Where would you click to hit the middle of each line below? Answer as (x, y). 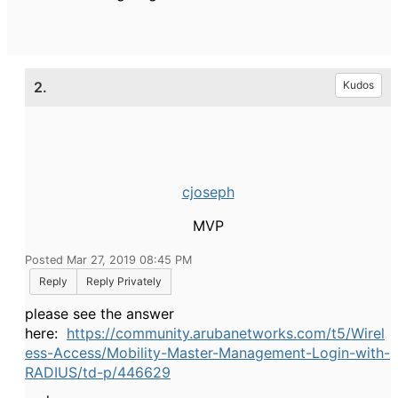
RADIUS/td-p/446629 (98, 372)
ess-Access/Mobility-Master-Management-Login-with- (207, 353)
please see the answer (99, 314)
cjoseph (208, 192)
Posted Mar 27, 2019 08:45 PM (108, 260)
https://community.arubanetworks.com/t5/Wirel (226, 333)
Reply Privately (124, 281)
